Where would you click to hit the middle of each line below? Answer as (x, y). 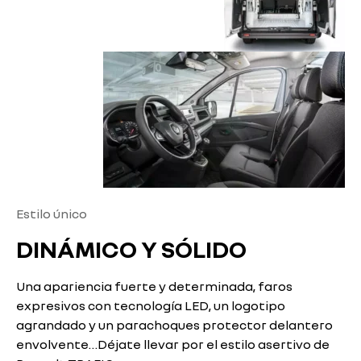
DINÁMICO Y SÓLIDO (131, 249)
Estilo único (52, 213)
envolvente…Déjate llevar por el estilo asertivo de (173, 344)
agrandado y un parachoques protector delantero (174, 325)
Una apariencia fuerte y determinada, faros (154, 286)
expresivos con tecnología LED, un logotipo (151, 306)
